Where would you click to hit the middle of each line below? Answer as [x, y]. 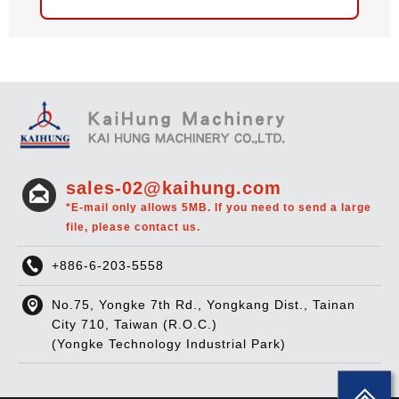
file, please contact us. [133, 227]
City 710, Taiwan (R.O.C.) [134, 324]
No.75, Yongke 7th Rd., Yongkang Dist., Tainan [204, 304]
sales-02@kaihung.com [174, 187]
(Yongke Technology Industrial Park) [169, 343]
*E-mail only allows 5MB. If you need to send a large [219, 207]
